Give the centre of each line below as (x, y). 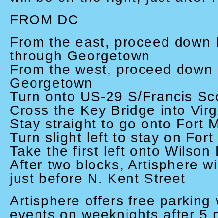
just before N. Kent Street (98, 178)
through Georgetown (80, 56)
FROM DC (44, 20)
